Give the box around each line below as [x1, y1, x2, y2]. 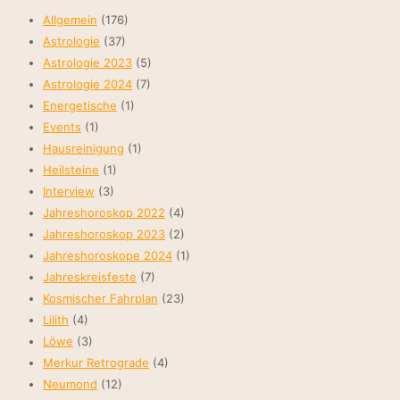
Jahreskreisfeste [43, 270, 137, 285]
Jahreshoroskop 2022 [43, 205, 165, 221]
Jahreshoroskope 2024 [43, 248, 172, 263]
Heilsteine [43, 162, 99, 178]
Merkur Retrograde [43, 355, 149, 371]
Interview [43, 184, 95, 199]
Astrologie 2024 [43, 77, 132, 92]
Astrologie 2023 [43, 55, 132, 71]
